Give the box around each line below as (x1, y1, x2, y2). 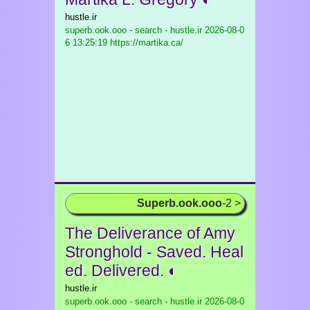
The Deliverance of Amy (65, 224, 235, 242)
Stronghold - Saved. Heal (65, 243, 244, 261)
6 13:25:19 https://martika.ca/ (65, 37, 183, 48)
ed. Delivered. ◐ (65, 262, 178, 280)
